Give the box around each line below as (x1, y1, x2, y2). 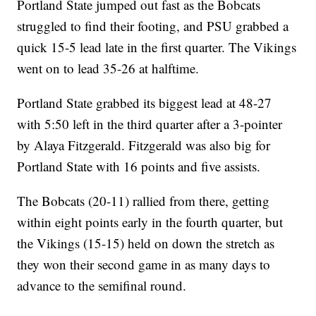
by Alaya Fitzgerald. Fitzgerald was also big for (17, 135, 271, 154)
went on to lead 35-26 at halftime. (17, 59, 200, 77)
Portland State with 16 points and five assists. (17, 157, 261, 175)
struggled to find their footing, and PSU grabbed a (17, 16, 289, 35)
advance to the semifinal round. (17, 276, 187, 294)
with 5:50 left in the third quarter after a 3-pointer (17, 114, 283, 133)
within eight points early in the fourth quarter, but (17, 212, 284, 231)
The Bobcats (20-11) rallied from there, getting (17, 191, 270, 209)
